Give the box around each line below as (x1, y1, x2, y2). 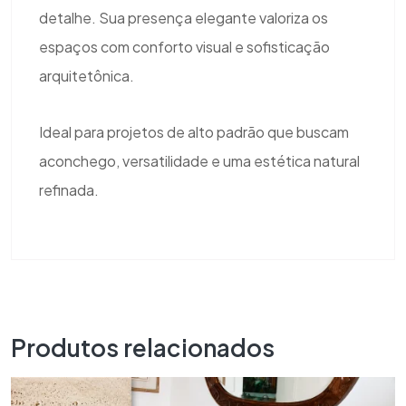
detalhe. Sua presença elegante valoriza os (39, 8, 328, 28)
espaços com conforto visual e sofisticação (39, 37, 330, 57)
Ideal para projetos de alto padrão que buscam (39, 122, 349, 142)
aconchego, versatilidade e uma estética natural (39, 151, 360, 171)
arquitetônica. (39, 66, 134, 86)
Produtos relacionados (26, 333, 275, 363)
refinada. (39, 180, 99, 200)
